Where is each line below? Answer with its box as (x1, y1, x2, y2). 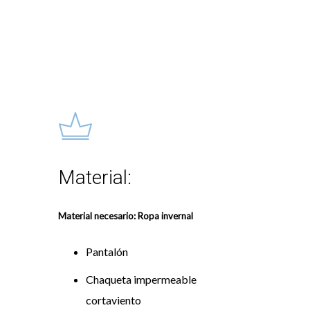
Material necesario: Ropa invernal (57, 210, 193, 222)
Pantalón (85, 245, 128, 259)
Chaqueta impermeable (85, 273, 197, 286)
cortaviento (85, 293, 141, 307)
